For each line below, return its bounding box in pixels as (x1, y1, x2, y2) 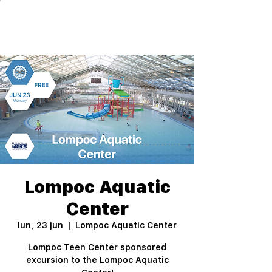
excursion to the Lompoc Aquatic (25, 255, 169, 265)
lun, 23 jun (18, 220, 63, 230)
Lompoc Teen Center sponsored (28, 242, 166, 252)
